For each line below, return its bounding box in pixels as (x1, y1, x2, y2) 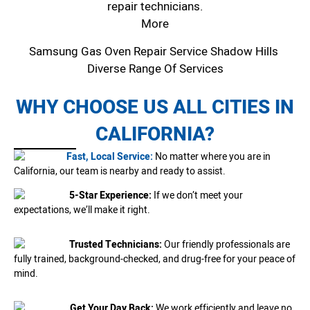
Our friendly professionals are (164, 237, 290, 253)
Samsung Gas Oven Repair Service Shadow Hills (29, 42, 281, 60)
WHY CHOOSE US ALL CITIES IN (16, 93, 294, 122)
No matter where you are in (155, 149, 271, 164)
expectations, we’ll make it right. (14, 203, 150, 218)
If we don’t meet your (152, 188, 243, 203)
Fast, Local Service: (66, 149, 153, 164)
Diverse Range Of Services (86, 60, 224, 77)
